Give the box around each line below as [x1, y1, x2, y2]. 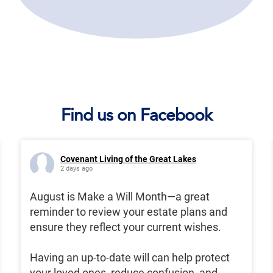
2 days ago [60, 165, 93, 173]
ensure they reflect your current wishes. [29, 221, 221, 234]
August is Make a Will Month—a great [29, 190, 210, 204]
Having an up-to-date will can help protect [29, 251, 230, 264]
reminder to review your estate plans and [29, 205, 227, 219]
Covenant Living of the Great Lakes [60, 154, 196, 165]
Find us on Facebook [61, 104, 212, 126]
